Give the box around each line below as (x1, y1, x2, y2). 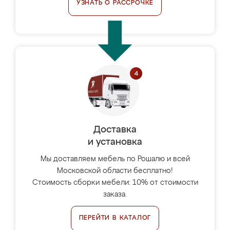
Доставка (93, 125, 137, 135)
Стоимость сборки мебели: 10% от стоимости (32, 179, 198, 186)
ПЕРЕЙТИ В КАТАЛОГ (79, 215, 151, 221)
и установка (88, 138, 142, 147)
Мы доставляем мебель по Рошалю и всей (40, 156, 190, 163)
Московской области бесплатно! (57, 167, 173, 175)
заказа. (103, 191, 127, 198)
